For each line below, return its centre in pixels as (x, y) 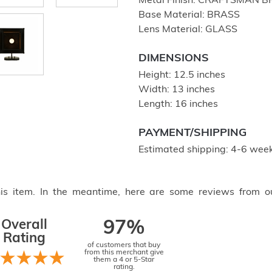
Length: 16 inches (178, 104)
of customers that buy (124, 245)
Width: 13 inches (177, 90)
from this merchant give (124, 253)
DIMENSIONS (174, 59)
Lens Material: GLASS (188, 30)
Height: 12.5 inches (182, 75)
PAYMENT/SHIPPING (192, 133)
